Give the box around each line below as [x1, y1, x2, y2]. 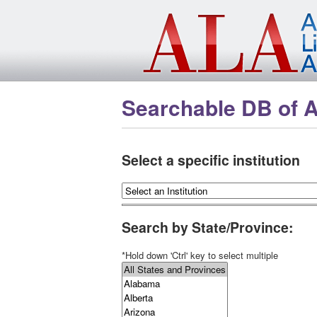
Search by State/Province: [122, 217, 294, 238]
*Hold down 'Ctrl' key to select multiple [122, 248, 278, 263]
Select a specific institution [122, 150, 300, 171]
